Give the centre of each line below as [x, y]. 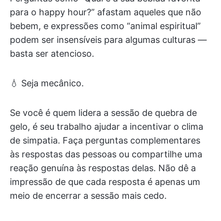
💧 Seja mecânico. [47, 83]
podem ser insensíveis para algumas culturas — [108, 40]
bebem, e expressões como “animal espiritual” [105, 26]
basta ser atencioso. [52, 54]
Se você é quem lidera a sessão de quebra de [103, 113]
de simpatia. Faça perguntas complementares [105, 140]
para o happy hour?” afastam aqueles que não [106, 12]
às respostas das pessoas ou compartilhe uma [106, 154]
